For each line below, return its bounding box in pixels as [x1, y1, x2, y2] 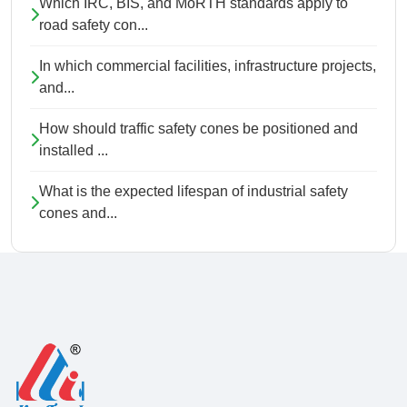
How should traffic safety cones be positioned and [39, 121, 358, 137]
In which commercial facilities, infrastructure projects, [39, 58, 376, 74]
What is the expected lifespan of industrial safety [39, 184, 348, 200]
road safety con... [39, 17, 148, 34]
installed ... [39, 143, 108, 159]
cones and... [39, 205, 117, 222]
